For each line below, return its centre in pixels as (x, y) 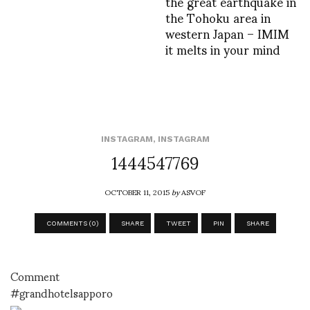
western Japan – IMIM (227, 33)
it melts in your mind (223, 48)
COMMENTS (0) (72, 223)
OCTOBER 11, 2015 (138, 191)
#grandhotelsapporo (62, 292)
